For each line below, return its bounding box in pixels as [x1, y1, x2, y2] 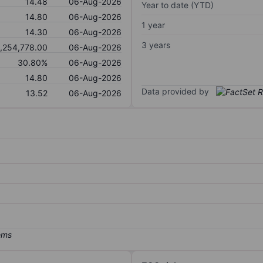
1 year [141, 19, 165, 30]
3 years [141, 39, 170, 50]
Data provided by [141, 86, 209, 96]
